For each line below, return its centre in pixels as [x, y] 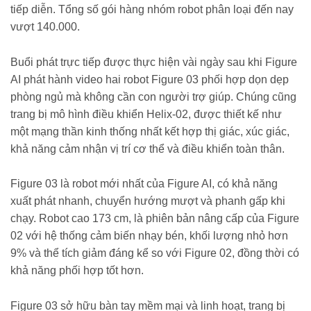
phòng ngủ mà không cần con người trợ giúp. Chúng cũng [153, 96]
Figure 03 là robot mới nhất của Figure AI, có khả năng [144, 184]
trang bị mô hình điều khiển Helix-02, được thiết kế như [146, 114]
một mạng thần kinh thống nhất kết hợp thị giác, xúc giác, [150, 131]
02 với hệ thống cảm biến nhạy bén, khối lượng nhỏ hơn [149, 236]
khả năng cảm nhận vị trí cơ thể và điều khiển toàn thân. [148, 149]
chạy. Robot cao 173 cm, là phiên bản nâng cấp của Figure [155, 219]
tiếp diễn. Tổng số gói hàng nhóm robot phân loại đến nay [152, 9]
